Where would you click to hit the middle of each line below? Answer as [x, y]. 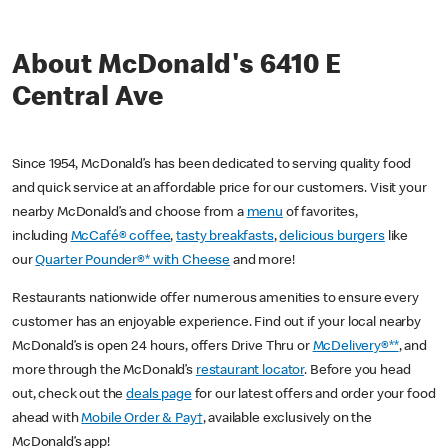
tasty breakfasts [225, 237]
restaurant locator [250, 371]
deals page [159, 395]
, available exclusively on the [287, 419]
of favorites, [320, 213]
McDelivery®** [355, 347]
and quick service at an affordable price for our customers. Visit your [219, 189]
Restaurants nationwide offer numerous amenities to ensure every [215, 299]
